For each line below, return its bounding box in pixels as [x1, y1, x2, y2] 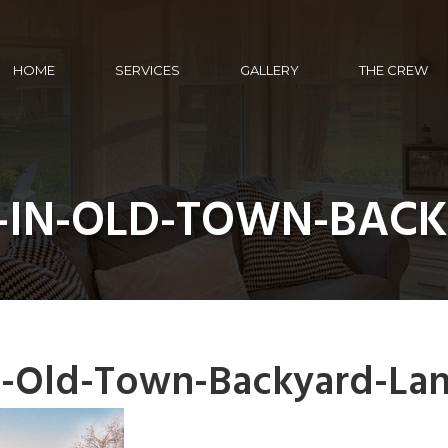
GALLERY [240, 61, 299, 78]
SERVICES [115, 61, 180, 78]
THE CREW [359, 61, 428, 78]
